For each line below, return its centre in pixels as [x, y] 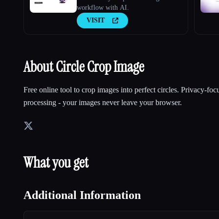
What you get [56, 162]
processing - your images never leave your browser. [103, 102]
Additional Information [82, 195]
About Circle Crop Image [84, 66]
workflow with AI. [103, 7]
